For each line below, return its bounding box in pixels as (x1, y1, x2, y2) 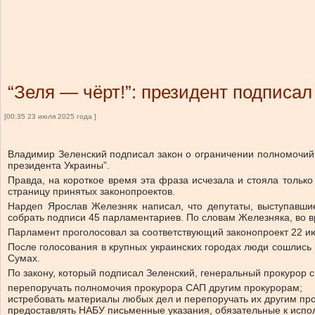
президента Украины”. (8, 160, 110, 171)
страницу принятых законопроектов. (8, 186, 175, 197)
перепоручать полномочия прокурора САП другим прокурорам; (8, 282, 302, 293)
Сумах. (8, 252, 40, 264)
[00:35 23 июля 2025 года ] (4, 112, 96, 120)
